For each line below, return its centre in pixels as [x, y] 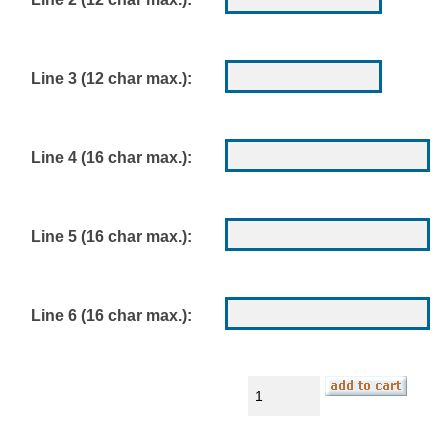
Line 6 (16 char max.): [112, 315]
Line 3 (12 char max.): [112, 78]
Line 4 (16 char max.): [112, 157]
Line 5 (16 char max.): [112, 236]
